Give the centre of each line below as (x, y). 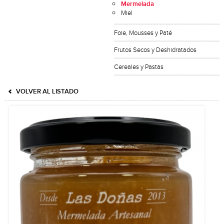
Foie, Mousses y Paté (143, 33)
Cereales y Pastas (139, 67)
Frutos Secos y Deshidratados (155, 50)
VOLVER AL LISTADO (47, 91)
